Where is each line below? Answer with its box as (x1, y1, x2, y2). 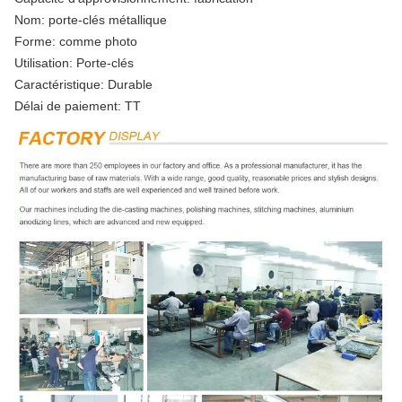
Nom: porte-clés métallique (14, 13, 167, 28)
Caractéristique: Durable (14, 77, 153, 92)
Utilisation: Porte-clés (14, 56, 134, 71)
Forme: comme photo (14, 34, 137, 49)
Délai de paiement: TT (14, 99, 141, 114)
